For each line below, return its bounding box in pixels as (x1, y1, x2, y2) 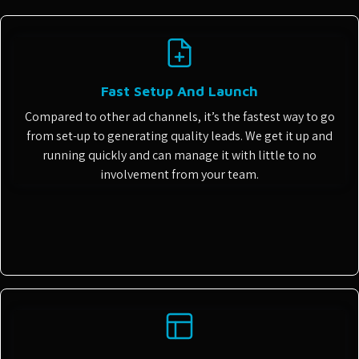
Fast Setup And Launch (101, 83, 258, 99)
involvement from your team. (100, 166, 259, 183)
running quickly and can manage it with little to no (42, 147, 317, 163)
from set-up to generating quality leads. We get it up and (26, 127, 333, 144)
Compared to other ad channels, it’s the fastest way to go (24, 108, 335, 125)
